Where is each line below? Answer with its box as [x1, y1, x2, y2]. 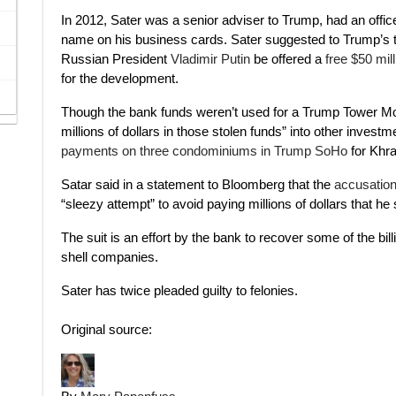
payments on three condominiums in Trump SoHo [61, 142, 351, 158]
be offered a [250, 50, 325, 66]
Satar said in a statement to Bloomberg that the [61, 176, 334, 192]
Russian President [61, 50, 171, 66]
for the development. [61, 70, 179, 86]
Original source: [61, 321, 152, 337]
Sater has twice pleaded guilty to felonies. [61, 282, 298, 298]
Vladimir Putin [171, 50, 250, 66]
